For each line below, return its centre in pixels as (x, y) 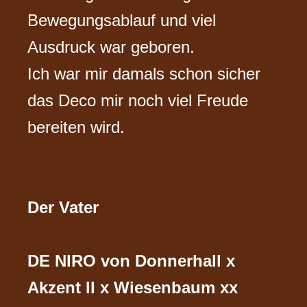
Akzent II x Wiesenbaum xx (133, 287)
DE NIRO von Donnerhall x (132, 260)
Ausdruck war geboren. (111, 47)
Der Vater (63, 207)
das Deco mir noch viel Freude (138, 100)
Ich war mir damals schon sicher (144, 73)
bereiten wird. (76, 127)
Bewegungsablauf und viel (122, 20)
